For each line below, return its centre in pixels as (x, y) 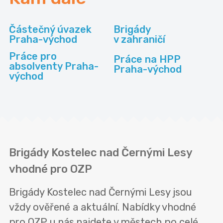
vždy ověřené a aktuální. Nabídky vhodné (103, 207)
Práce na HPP (147, 59)
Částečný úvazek (50, 30)
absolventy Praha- (54, 66)
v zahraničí (140, 40)
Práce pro (33, 56)
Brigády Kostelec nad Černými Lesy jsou (101, 192)
